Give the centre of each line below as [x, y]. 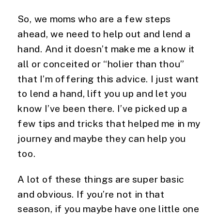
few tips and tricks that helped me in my [109, 123]
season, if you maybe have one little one [108, 209]
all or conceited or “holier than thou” [101, 63]
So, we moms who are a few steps [94, 19]
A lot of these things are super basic [101, 179]
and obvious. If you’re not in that [91, 194]
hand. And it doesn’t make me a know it [106, 49]
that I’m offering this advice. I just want [108, 78]
